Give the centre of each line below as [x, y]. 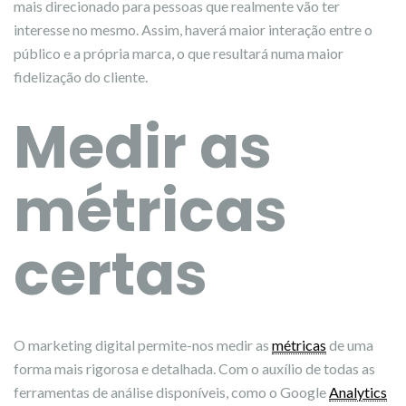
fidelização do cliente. [81, 77]
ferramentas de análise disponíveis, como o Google [171, 392]
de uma [350, 345]
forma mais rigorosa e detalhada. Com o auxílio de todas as [194, 368]
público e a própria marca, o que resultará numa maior [179, 53]
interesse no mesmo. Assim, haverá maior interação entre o [193, 29]
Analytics [358, 392]
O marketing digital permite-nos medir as [143, 345]
